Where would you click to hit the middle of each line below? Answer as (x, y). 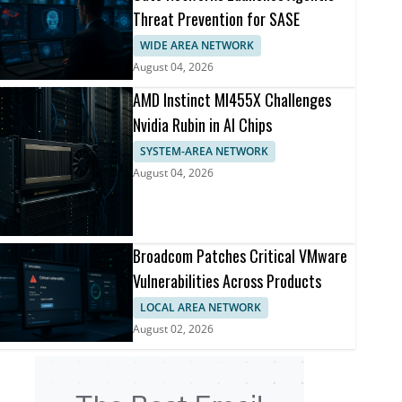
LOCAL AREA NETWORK (200, 307)
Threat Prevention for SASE (216, 19)
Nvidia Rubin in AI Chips (202, 125)
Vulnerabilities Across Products (227, 280)
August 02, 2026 (173, 328)
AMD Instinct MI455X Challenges (232, 100)
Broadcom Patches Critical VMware (240, 255)
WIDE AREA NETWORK (197, 46)
